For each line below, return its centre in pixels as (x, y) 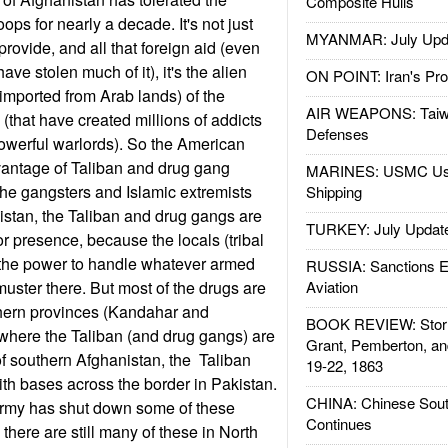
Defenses (337, 133)
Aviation (331, 286)
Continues (338, 423)
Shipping (333, 191)
